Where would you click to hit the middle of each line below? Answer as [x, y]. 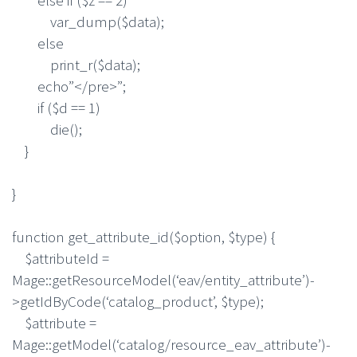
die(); [47, 129]
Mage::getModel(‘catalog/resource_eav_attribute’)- [171, 344]
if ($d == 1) [56, 107]
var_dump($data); [88, 21]
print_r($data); [76, 64]
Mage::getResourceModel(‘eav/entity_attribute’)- [163, 279]
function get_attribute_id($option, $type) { [143, 236]
